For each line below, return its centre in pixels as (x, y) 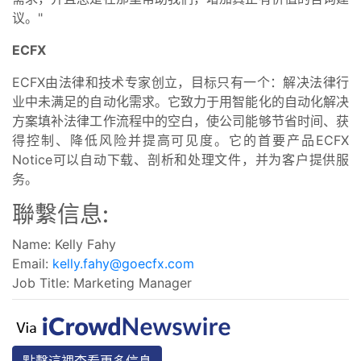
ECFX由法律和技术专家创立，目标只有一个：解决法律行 (180, 82)
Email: (30, 263)
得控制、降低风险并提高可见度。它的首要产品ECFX (180, 140)
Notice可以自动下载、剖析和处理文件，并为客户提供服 (180, 159)
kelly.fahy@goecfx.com (123, 263)
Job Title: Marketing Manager (102, 282)
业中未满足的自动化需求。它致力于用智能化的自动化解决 (180, 101)
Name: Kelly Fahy (64, 244)
